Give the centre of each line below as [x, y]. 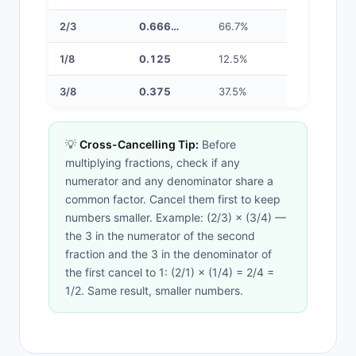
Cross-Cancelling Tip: [139, 144]
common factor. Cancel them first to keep [173, 199]
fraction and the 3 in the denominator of [168, 254]
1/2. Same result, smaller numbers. [154, 290]
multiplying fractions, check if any [153, 163]
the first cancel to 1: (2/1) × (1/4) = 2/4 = [170, 272]
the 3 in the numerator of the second [160, 236]
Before [217, 144]
